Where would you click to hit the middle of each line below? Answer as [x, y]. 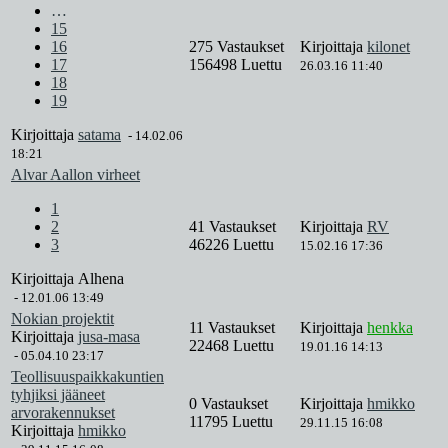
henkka [390, 328]
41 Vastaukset [234, 227]
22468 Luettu [231, 346]
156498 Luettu [235, 65]
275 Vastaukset [238, 47]
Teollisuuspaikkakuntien [87, 377]
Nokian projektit [62, 319]
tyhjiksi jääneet [58, 395]
